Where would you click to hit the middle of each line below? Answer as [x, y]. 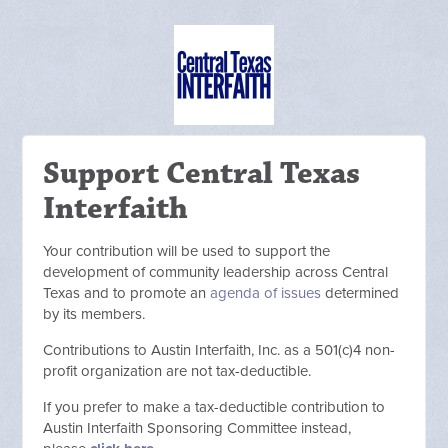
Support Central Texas [202, 173]
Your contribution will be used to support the [187, 251]
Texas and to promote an [127, 293]
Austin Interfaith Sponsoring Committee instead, [197, 428]
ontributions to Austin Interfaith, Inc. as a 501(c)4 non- [224, 350]
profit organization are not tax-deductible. [181, 371]
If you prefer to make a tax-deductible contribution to [214, 407]
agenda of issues [266, 293]
